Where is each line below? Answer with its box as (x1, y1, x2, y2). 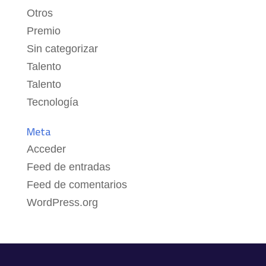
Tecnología (26, 96, 78, 109)
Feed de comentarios (26, 179, 127, 191)
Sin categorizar (26, 43, 98, 55)
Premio (26, 25, 61, 37)
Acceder (26, 143, 66, 156)
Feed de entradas (26, 161, 110, 173)
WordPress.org (26, 197, 98, 209)
